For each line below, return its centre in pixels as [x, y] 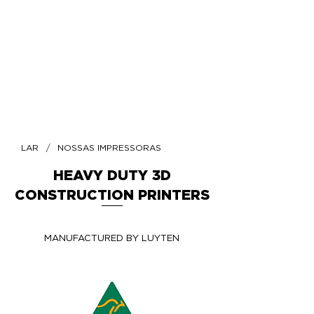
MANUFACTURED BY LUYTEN [111, 239]
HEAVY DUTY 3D [112, 176]
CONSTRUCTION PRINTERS [112, 196]
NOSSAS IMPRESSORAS [109, 148]
